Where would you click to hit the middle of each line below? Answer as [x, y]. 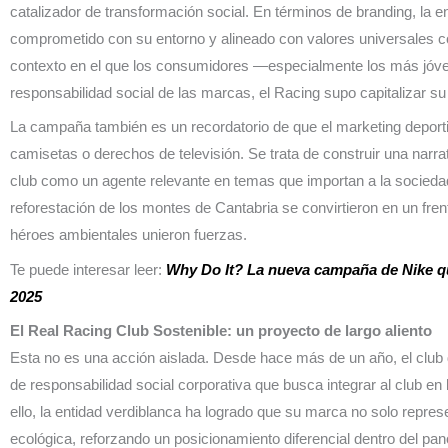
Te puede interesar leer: [88, 269]
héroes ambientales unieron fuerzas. [128, 235]
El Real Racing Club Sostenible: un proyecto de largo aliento [221, 331]
